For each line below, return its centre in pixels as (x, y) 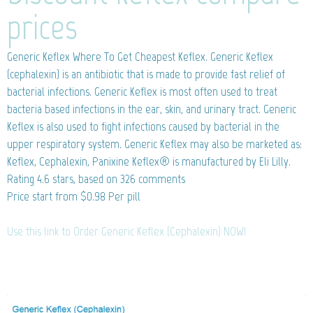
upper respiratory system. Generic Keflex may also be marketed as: (154, 144)
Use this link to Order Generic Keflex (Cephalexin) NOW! (126, 231)
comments (160, 179)
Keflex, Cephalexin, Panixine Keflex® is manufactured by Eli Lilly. (149, 161)
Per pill (123, 196)
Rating (22, 179)
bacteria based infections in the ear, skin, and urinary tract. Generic (152, 109)
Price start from (44, 196)
